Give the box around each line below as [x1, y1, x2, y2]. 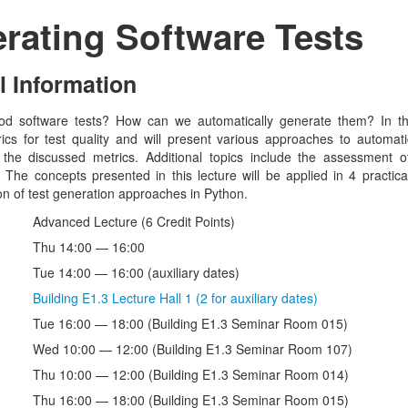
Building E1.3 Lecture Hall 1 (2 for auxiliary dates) [33, 288, 318, 307]
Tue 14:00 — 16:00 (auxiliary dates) [33, 262, 240, 281]
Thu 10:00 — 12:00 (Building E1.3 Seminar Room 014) [33, 364, 349, 383]
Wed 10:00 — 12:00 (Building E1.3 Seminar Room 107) [33, 339, 352, 358]
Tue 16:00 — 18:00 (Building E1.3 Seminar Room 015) [33, 313, 348, 332]
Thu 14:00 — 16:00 [33, 237, 145, 256]
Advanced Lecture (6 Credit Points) [33, 211, 235, 230]
